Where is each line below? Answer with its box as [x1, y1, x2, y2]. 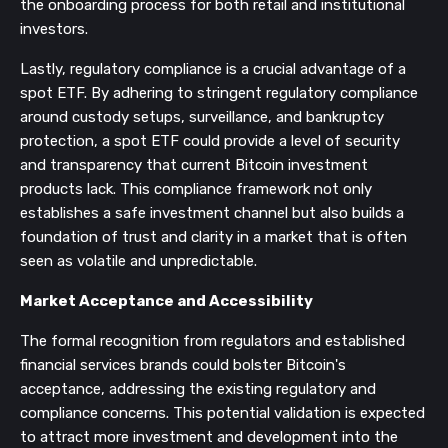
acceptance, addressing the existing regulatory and [20, 380, 376, 398]
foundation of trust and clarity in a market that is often [20, 228, 407, 246]
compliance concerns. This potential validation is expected [20, 404, 425, 422]
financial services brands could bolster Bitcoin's [20, 356, 346, 374]
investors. [20, 20, 88, 38]
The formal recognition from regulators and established [20, 332, 405, 350]
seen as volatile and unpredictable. [20, 252, 257, 270]
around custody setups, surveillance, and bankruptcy [20, 108, 384, 126]
